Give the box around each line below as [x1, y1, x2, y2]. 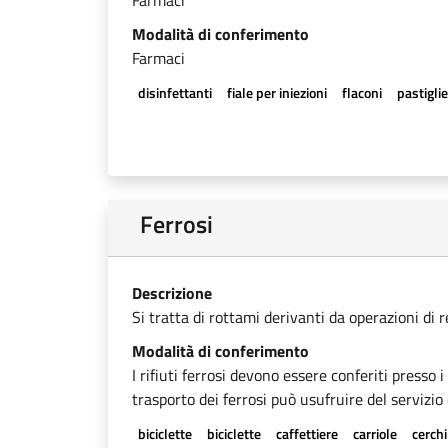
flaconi [341, 82, 382, 103]
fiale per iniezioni [226, 82, 327, 103]
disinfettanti [137, 82, 212, 103]
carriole [353, 423, 398, 444]
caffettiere [275, 423, 338, 444]
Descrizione [132, 281, 212, 305]
